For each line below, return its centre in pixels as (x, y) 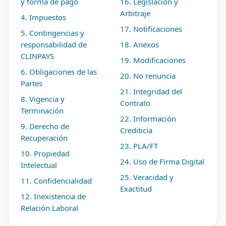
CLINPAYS (37, 56)
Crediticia (136, 130)
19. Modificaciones (153, 60)
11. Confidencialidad (56, 181)
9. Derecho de (45, 126)
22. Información (148, 119)
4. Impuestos (43, 17)
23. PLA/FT (139, 146)
